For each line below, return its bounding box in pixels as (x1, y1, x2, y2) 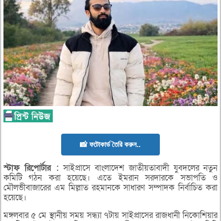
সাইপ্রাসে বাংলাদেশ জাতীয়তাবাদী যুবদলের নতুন (59, 162, 218, 174)
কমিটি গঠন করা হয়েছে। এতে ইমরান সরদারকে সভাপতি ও (3, 172, 218, 184)
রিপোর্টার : (25, 162, 59, 174)
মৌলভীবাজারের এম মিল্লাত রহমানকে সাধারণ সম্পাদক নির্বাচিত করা (3, 182, 218, 194)
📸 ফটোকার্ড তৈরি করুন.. (80, 140, 141, 149)
